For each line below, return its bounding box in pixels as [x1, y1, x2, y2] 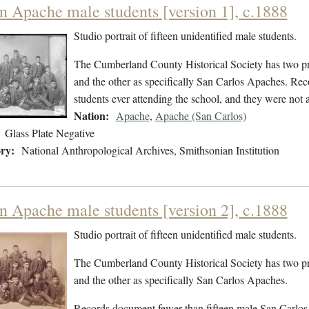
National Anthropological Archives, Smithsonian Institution [21, 143, 279, 158]
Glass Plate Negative [4, 126, 94, 141]
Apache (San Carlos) [154, 108, 246, 123]
